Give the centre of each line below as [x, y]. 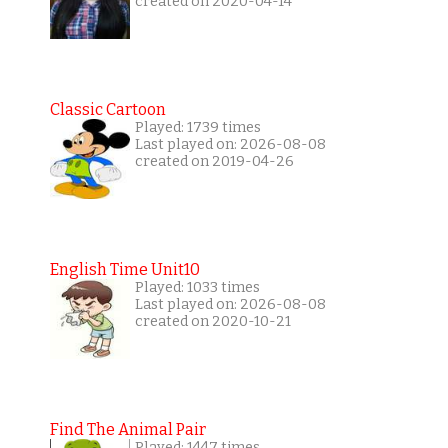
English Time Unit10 [124, 270]
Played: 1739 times [197, 128]
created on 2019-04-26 [214, 162]
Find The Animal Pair [127, 430]
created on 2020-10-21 [212, 322]
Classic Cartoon [107, 110]
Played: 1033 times [197, 288]
